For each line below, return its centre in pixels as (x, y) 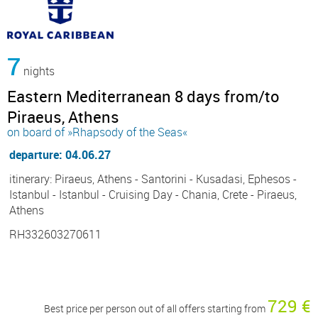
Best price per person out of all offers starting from (156, 309)
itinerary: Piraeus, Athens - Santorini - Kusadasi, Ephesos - (153, 179)
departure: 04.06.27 (60, 155)
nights (38, 71)
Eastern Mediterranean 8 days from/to (143, 97)
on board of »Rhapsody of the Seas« (97, 132)
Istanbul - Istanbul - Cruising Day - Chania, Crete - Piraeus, (153, 195)
